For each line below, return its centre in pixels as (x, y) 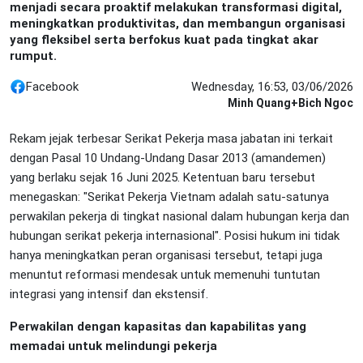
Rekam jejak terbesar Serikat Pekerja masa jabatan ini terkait (171, 139)
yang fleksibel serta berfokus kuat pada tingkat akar (164, 40)
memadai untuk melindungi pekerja (113, 346)
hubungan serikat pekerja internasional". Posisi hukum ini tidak (175, 236)
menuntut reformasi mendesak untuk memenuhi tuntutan (165, 275)
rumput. (33, 56)
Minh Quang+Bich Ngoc (290, 103)
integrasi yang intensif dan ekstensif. (109, 294)
